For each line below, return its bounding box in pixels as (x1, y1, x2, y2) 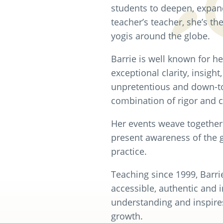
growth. (111, 210, 143, 222)
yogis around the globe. (111, 29, 210, 42)
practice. (111, 145, 147, 157)
